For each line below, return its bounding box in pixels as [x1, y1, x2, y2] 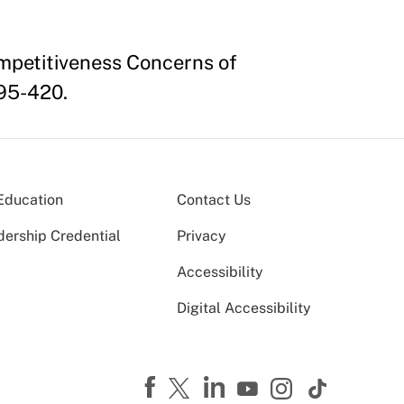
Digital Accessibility [177, 298, 311, 317]
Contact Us [177, 190, 251, 208]
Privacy [177, 226, 226, 244]
